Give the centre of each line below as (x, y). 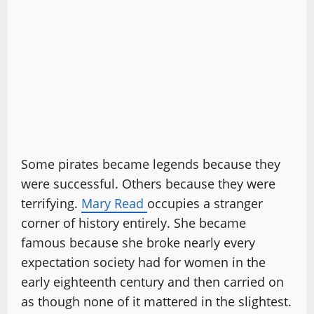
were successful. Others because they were (148, 184)
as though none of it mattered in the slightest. (156, 301)
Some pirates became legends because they (151, 164)
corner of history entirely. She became (134, 223)
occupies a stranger (205, 203)
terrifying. (51, 203)
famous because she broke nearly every (138, 243)
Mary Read (112, 203)
